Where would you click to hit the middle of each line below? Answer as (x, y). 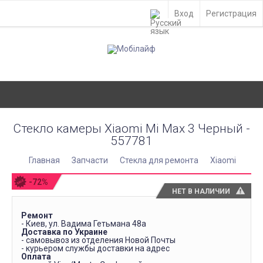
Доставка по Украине (64, 232)
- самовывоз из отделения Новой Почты (98, 240)
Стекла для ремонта (159, 160)
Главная (44, 160)
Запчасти (90, 160)
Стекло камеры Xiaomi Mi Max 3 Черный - (131, 129)
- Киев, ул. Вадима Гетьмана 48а (84, 224)
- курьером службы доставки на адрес (95, 248)
